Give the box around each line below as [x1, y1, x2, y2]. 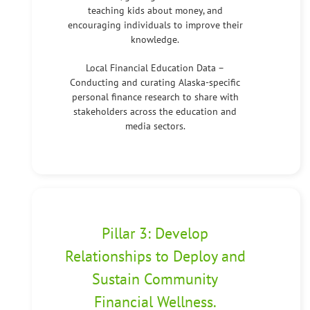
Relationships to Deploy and [64, 246, 246, 266]
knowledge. [131, 33, 179, 46]
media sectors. [125, 119, 185, 132]
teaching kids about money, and [87, 3, 223, 17]
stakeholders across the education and [73, 104, 237, 118]
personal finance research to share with [71, 90, 239, 103]
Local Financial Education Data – [86, 61, 224, 74]
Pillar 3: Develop [102, 223, 208, 243]
